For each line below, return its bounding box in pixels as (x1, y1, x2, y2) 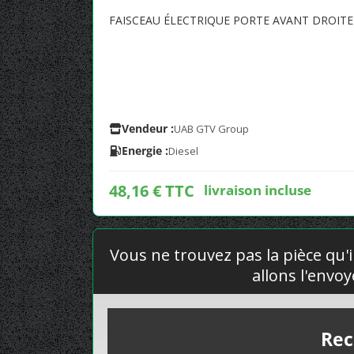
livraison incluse (204, 180, 311, 199)
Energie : (122, 143, 168, 158)
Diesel (168, 144, 198, 158)
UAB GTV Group (174, 122, 249, 136)
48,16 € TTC (109, 180, 194, 201)
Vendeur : (122, 121, 174, 136)
